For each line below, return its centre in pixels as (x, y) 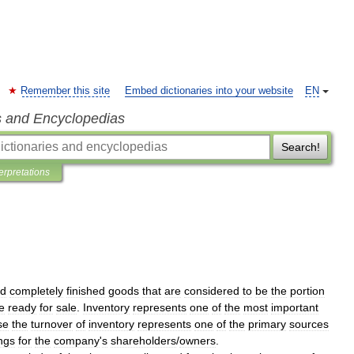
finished (86, 291)
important (295, 307)
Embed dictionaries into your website (209, 91)
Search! (300, 147)
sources (309, 324)
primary (267, 324)
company (77, 341)
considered (212, 291)
